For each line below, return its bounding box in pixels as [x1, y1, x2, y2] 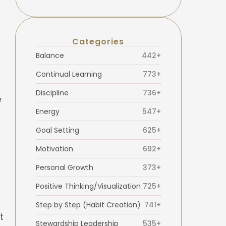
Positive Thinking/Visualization [35, 181, 141, 191]
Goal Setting [35, 125, 79, 135]
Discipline [35, 87, 69, 98]
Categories [72, 35, 124, 47]
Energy [35, 106, 60, 117]
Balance [35, 50, 64, 61]
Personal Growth [35, 162, 93, 173]
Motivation [35, 143, 73, 154]
